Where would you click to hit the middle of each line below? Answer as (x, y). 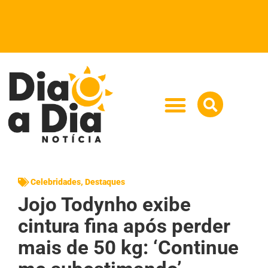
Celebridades (56, 182)
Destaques (105, 182)
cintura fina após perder (124, 226)
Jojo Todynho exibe (104, 204)
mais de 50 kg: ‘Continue (128, 247)
